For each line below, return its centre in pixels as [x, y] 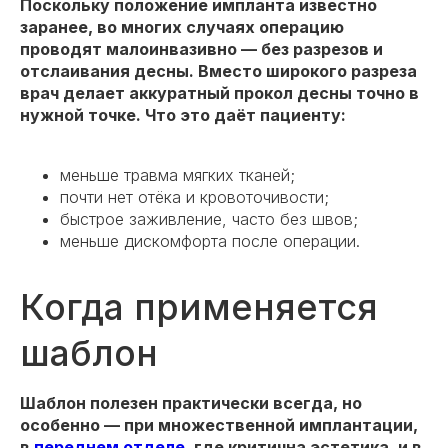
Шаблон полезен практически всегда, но [191, 403]
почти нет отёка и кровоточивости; [194, 197]
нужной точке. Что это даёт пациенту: [183, 115]
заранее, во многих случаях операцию [182, 27]
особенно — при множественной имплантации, [219, 425]
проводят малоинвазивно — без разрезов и [201, 49]
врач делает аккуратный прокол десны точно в [219, 93]
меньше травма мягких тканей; [177, 175]
